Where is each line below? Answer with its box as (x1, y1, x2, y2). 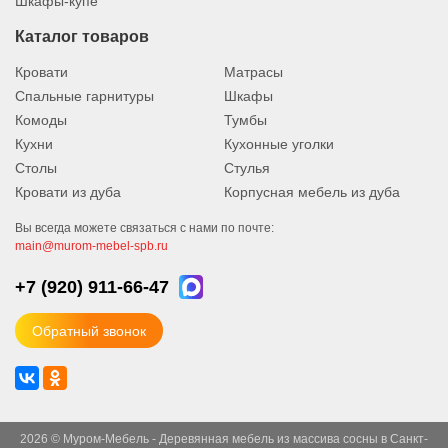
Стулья (224, 160, 270, 176)
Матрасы (224, 64, 283, 80)
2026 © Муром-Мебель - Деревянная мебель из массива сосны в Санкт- (20, 432, 428, 446)
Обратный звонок (32, 323, 146, 339)
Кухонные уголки (224, 136, 334, 152)
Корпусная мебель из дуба (224, 184, 400, 200)
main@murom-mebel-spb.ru (15, 239, 168, 253)
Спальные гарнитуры (15, 88, 154, 104)
